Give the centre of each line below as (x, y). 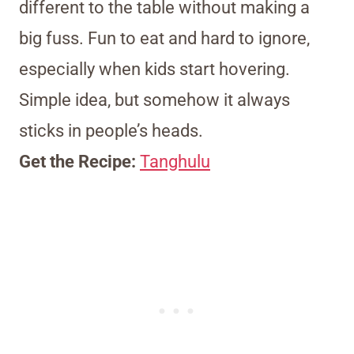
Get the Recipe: (79, 162)
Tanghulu (175, 162)
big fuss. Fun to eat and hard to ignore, (164, 39)
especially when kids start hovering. (154, 70)
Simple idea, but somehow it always (154, 100)
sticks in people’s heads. (111, 131)
